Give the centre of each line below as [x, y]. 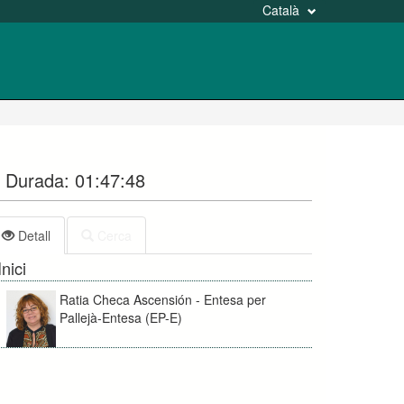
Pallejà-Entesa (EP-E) [121, 317]
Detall [32, 235]
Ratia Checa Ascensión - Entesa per [163, 299]
